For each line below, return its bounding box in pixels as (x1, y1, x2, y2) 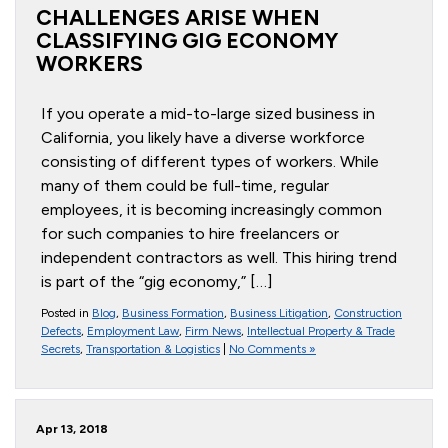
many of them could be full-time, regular (41, 176, 329, 195)
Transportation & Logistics (86, 342, 220, 356)
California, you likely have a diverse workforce (41, 128, 365, 147)
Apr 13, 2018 (36, 422, 108, 436)
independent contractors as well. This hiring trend (41, 248, 397, 267)
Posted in (41, 306, 92, 320)
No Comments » (229, 342, 316, 356)
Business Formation (122, 306, 224, 320)
